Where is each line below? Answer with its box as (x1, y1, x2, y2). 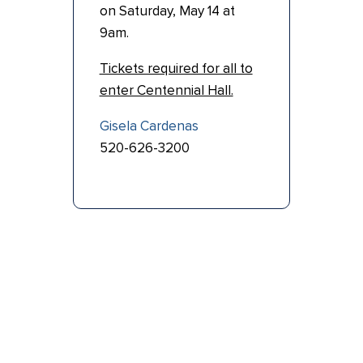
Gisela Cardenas (99, 117, 199, 135)
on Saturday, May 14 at (99, 2, 235, 20)
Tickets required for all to (99, 60, 253, 78)
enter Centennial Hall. (99, 82, 233, 100)
